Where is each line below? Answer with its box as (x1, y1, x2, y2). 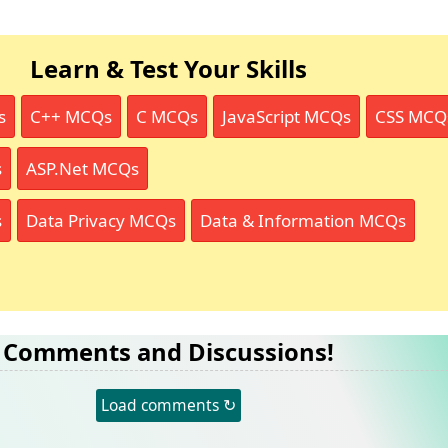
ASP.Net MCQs (25, 157, 139, 180)
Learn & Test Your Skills (30, 52, 308, 85)
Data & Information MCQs (199, 209, 406, 232)
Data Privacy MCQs (25, 209, 176, 232)
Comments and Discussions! (3, 335, 335, 368)
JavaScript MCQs (221, 105, 351, 128)
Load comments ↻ (101, 393, 237, 416)
